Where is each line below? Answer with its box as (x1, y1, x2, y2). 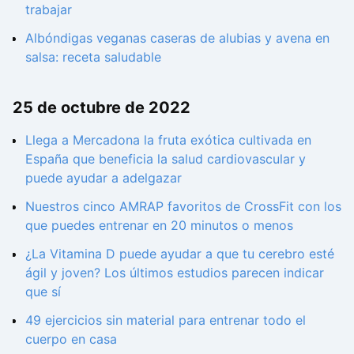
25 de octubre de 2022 (13, 98, 190, 118)
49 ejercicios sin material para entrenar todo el (25, 312, 306, 329)
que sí (25, 284, 61, 300)
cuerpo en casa (25, 331, 117, 348)
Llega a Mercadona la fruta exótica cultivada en (25, 132, 311, 149)
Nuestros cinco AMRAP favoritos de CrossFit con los (25, 198, 341, 215)
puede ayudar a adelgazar (25, 170, 182, 186)
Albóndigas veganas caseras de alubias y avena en (25, 29, 330, 46)
